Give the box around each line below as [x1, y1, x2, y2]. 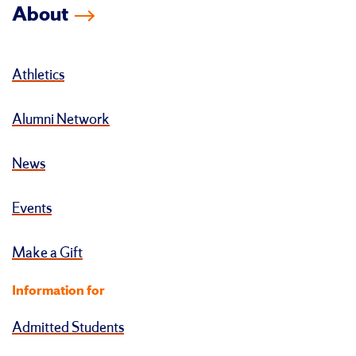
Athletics [12, 66, 64, 86]
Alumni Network [12, 110, 110, 130]
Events [12, 199, 52, 219]
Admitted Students [12, 319, 124, 339]
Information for [12, 282, 105, 301]
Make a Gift [12, 244, 83, 264]
